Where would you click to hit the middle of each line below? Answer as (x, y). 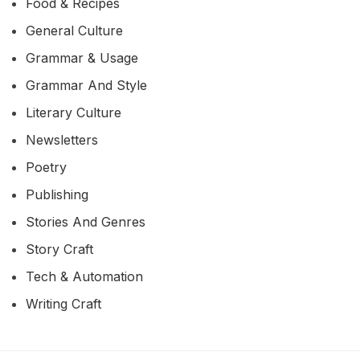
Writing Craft (63, 304)
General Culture (74, 31)
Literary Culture (74, 113)
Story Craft (59, 250)
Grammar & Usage (82, 58)
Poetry (46, 168)
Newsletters (62, 140)
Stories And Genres (86, 222)
